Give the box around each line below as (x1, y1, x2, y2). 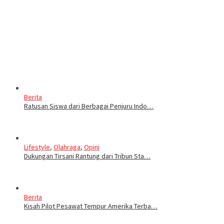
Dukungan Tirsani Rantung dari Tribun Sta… (24, 151, 150, 160)
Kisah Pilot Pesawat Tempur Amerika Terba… (24, 201, 157, 210)
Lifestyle (24, 142, 50, 151)
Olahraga (53, 142, 80, 151)
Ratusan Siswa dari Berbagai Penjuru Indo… (24, 101, 153, 110)
